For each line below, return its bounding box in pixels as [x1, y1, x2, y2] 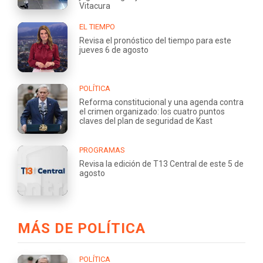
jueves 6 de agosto [79, 45, 149, 55]
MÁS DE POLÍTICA [18, 220, 146, 237]
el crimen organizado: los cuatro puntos [79, 107, 225, 117]
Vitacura [79, 1, 110, 11]
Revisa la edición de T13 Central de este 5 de [79, 159, 244, 169]
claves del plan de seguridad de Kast [79, 116, 213, 126]
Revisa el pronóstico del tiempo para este [79, 36, 231, 46]
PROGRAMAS [79, 146, 125, 155]
